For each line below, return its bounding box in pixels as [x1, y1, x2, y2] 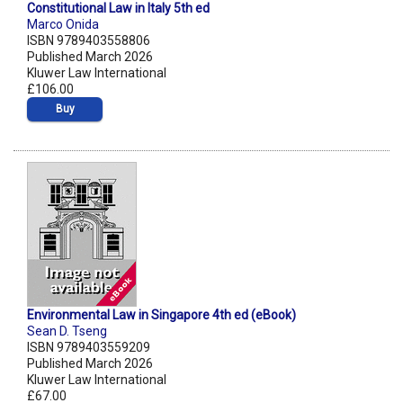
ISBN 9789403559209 [27, 340, 150, 355]
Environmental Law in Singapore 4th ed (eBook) [27, 308, 296, 323]
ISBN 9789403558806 [27, 33, 150, 49]
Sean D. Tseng [27, 324, 107, 339]
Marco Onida [27, 17, 99, 32]
